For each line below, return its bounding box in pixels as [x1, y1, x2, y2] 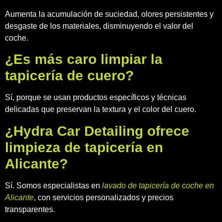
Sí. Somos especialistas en [5, 181, 102, 190]
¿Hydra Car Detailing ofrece [5, 123, 189, 139]
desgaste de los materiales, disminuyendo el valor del [5, 21, 193, 30]
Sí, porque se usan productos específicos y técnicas [5, 93, 186, 102]
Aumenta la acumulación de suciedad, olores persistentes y [5, 9, 214, 18]
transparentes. [5, 205, 55, 214]
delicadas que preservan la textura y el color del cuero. [5, 105, 196, 114]
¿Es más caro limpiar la [5, 52, 163, 67]
